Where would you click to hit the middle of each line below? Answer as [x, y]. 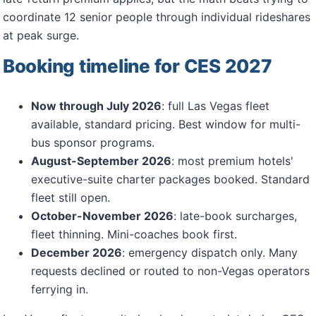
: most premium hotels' [232, 161]
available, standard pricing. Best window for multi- [166, 124]
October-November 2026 [102, 216]
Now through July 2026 [96, 106]
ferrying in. [60, 289]
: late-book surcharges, [235, 216]
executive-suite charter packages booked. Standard [170, 179]
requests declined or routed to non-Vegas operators [170, 271]
